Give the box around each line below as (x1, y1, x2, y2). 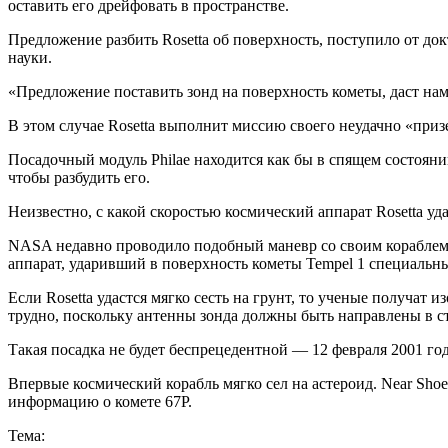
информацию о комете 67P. (8, 393, 192, 411)
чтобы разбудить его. (8, 169, 150, 187)
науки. (8, 49, 52, 67)
